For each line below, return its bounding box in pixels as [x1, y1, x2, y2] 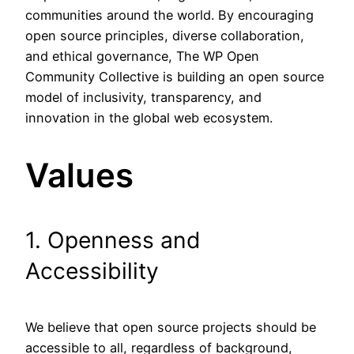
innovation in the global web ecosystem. [25, 110, 273, 126]
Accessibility [25, 257, 159, 284]
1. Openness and [25, 226, 201, 254]
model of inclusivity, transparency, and [25, 89, 262, 106]
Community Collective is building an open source [25, 69, 324, 85]
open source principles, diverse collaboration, [25, 28, 304, 44]
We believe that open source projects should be [25, 318, 316, 335]
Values [25, 155, 134, 196]
